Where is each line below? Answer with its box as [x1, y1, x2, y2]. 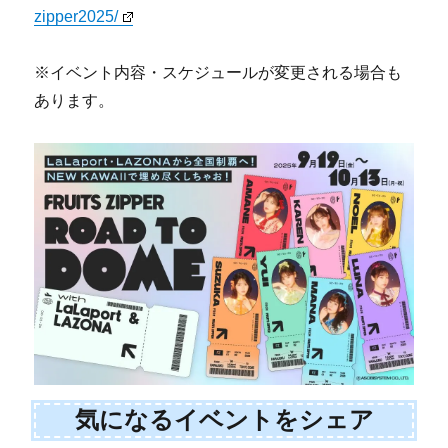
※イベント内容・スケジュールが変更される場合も [34, 64, 403, 82]
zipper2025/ [34, 8, 119, 26]
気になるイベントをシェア [74, 406, 374, 433]
